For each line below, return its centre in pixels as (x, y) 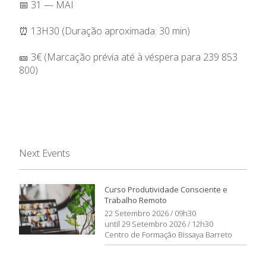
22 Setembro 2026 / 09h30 (150, 213)
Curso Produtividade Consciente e (166, 189)
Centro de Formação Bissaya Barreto (168, 234)
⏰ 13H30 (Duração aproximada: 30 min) (104, 31)
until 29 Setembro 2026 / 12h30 (159, 224)
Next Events (45, 153)
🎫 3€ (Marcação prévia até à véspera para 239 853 (128, 57)
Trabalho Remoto (136, 200)
